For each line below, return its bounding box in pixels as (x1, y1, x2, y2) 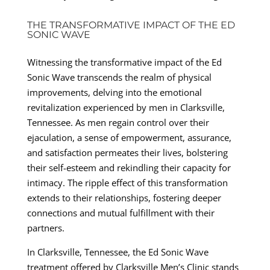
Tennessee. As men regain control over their (27, 116, 209, 128)
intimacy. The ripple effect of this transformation (27, 176, 228, 189)
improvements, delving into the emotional (27, 86, 202, 98)
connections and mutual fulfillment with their (27, 206, 215, 219)
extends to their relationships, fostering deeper (27, 191, 221, 204)
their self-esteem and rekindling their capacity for (27, 161, 231, 174)
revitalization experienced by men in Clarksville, (27, 101, 225, 113)
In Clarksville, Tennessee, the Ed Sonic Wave (27, 245, 209, 258)
